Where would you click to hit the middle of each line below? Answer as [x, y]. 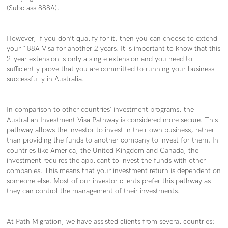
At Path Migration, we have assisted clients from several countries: [111, 222]
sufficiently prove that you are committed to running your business [111, 69]
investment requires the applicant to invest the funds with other [106, 161]
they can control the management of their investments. [93, 191]
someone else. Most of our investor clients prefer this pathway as [109, 181]
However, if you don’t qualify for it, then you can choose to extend [112, 39]
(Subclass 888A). [33, 8]
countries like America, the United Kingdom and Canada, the [103, 151]
